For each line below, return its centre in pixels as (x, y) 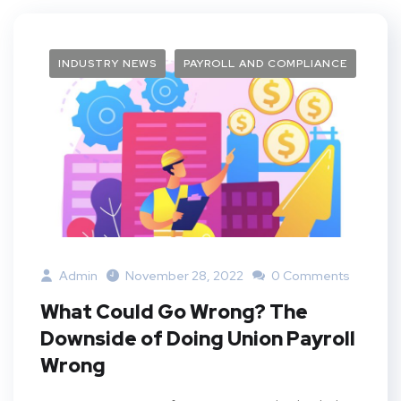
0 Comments (309, 275)
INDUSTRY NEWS (107, 64)
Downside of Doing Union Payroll (198, 338)
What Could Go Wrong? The (174, 311)
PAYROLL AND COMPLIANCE (265, 64)
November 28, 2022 (184, 275)
